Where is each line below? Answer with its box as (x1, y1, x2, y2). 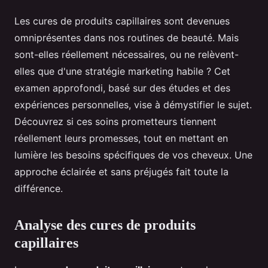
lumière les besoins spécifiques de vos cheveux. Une (14, 149, 252, 162)
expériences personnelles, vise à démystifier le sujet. (14, 99, 252, 111)
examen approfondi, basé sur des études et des (14, 82, 230, 95)
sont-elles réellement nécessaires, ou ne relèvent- (14, 48, 239, 61)
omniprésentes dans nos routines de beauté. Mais (14, 32, 239, 44)
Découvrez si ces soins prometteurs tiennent (14, 115, 217, 128)
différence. (14, 182, 63, 195)
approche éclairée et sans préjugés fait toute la (14, 166, 229, 178)
